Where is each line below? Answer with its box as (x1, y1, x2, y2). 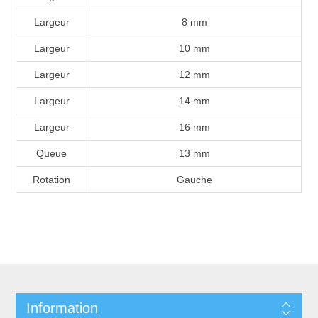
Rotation (33, 173, 71, 185)
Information (26, 300, 98, 316)
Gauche (176, 173, 212, 185)
